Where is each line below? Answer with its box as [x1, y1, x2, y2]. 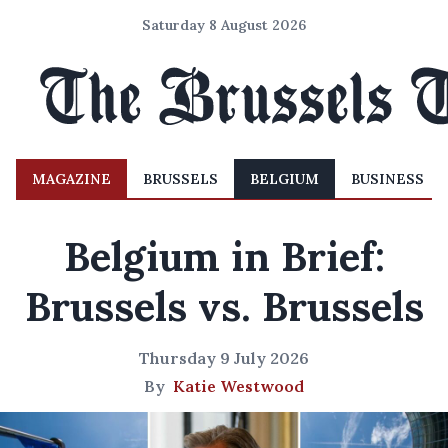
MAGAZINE [32, 170, 111, 188]
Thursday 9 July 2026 [139, 348, 309, 368]
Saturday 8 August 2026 [142, 16, 306, 34]
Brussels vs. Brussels [24, 281, 424, 332]
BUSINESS [351, 170, 424, 188]
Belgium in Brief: [63, 231, 385, 282]
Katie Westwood [173, 376, 304, 396]
